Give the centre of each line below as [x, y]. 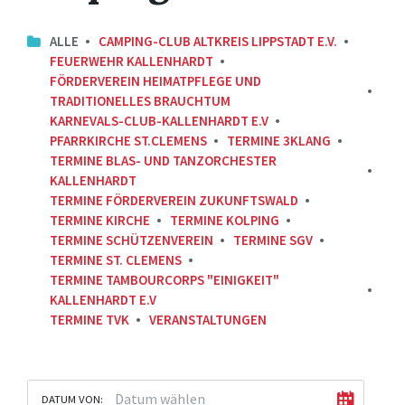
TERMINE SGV [273, 240]
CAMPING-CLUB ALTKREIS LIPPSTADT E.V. [218, 41]
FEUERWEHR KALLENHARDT [132, 61]
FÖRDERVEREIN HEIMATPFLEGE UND [155, 81]
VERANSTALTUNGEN [208, 320]
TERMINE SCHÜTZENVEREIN [132, 240]
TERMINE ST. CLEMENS [116, 260]
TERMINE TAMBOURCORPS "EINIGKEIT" [165, 280]
